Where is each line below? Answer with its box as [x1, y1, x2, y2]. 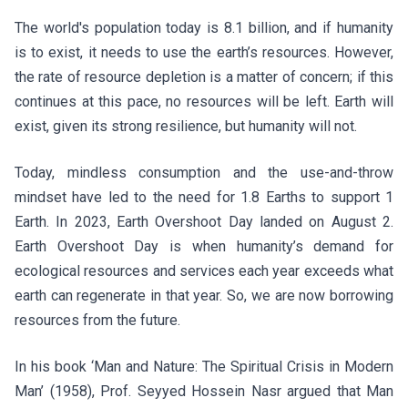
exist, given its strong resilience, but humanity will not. [15, 117, 364, 135]
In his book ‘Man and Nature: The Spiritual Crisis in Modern [15, 358, 393, 375]
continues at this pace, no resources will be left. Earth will [15, 93, 393, 110]
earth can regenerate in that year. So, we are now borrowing [15, 287, 393, 304]
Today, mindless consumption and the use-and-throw [15, 164, 393, 181]
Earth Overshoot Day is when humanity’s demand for [15, 238, 393, 255]
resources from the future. [15, 311, 191, 329]
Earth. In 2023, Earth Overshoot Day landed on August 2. [15, 213, 393, 230]
